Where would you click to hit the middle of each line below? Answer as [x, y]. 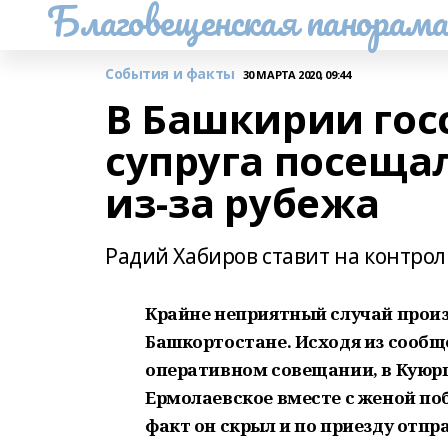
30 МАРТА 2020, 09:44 [296, 74]
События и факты [170, 73]
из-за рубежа [242, 202]
